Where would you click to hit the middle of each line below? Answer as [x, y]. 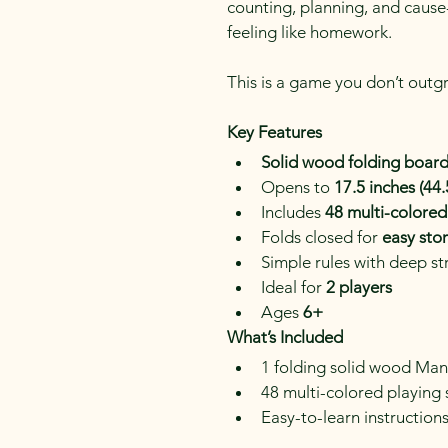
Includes [293, 212]
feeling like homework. [309, 32]
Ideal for [293, 287]
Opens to [297, 187]
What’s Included [285, 337]
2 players [359, 287]
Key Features [274, 132]
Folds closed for [321, 237]
